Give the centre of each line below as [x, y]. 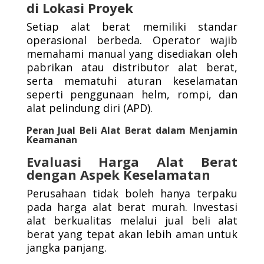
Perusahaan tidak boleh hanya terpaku [132, 194]
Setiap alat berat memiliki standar [132, 27]
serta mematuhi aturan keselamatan [132, 81]
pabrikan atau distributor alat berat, [132, 67]
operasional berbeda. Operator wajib [132, 40]
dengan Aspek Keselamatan [118, 175]
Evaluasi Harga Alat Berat [132, 162]
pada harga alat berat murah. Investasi [132, 207]
